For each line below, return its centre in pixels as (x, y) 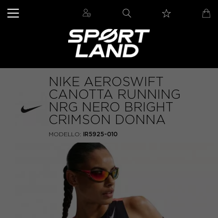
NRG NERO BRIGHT (111, 107)
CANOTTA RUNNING (115, 94)
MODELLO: (65, 134)
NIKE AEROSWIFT (106, 82)
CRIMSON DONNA (107, 120)
